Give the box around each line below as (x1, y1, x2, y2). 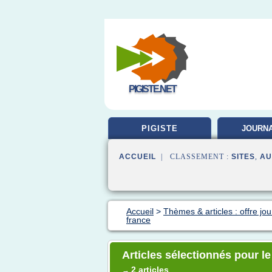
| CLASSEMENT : (156, 152, 231, 161)
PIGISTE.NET (129, 84, 176, 94)
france (126, 215, 151, 225)
